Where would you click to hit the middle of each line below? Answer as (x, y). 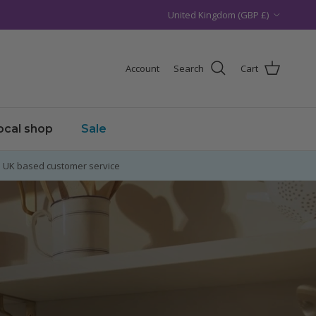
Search (189, 68)
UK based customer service (61, 165)
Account (142, 68)
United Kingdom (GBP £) (218, 14)
